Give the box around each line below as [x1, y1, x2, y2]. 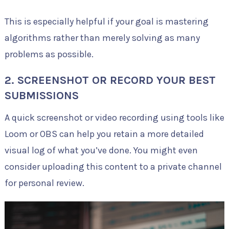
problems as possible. [4, 49, 94, 60]
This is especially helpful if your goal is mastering [4, 16, 209, 28]
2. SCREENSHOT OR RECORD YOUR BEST [4, 74, 216, 87]
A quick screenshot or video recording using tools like [4, 112, 224, 124]
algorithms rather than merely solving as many [4, 32, 200, 44]
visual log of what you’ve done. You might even [4, 145, 198, 156]
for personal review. [4, 177, 84, 189]
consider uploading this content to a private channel [4, 161, 222, 173]
